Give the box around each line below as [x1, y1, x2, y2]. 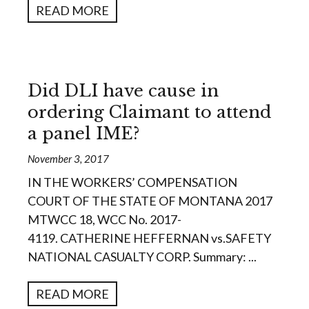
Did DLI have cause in [28, 81, 219, 101]
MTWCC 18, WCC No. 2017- [28, 212, 181, 228]
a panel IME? [28, 123, 139, 144]
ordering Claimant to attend [28, 102, 271, 123]
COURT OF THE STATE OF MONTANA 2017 [28, 193, 272, 209]
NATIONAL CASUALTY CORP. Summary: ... [28, 249, 257, 265]
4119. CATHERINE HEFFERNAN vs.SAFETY [28, 230, 271, 246]
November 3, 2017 [28, 152, 109, 166]
